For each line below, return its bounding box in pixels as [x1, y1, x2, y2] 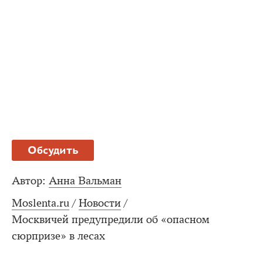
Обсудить [27, 143, 79, 157]
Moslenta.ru [12, 196, 69, 210]
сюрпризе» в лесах [12, 229, 105, 242]
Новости [79, 196, 121, 210]
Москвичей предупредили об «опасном [12, 213, 210, 226]
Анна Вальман [49, 174, 122, 187]
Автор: [12, 174, 46, 187]
